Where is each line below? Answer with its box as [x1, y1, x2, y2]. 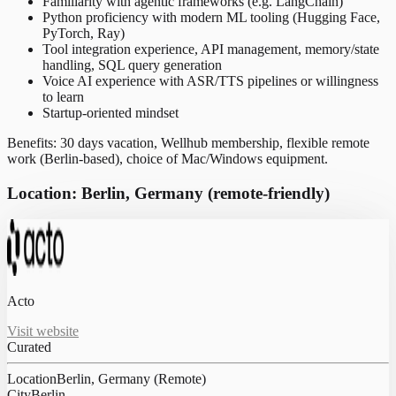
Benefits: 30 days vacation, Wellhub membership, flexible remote [7, 135, 369, 150]
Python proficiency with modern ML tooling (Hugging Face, [42, 10, 380, 25]
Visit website [7, 324, 79, 339]
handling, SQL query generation [42, 57, 222, 72]
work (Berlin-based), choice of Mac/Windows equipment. [7, 151, 328, 166]
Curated [7, 339, 51, 355]
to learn [42, 89, 84, 104]
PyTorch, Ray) [42, 26, 125, 41]
